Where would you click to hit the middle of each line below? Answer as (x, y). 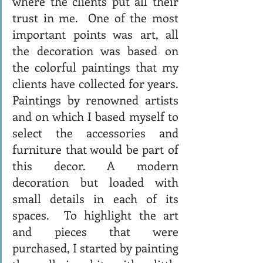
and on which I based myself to (95, 116)
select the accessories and (95, 132)
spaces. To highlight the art (95, 214)
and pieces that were (95, 231)
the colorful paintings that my (95, 66)
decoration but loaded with (95, 181)
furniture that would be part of (95, 149)
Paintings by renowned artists (95, 99)
